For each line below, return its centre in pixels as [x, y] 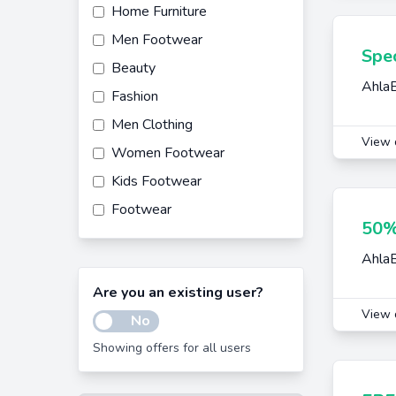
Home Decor [151, 238]
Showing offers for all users [172, 348]
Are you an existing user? [178, 293]
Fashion [135, 96]
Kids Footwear [156, 181]
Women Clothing [163, 266]
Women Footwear [168, 153]
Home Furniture [159, 11]
